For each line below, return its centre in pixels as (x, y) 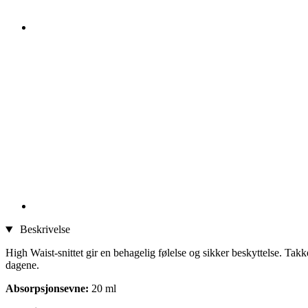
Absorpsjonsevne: (47, 289)
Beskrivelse (43, 230)
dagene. (22, 265)
